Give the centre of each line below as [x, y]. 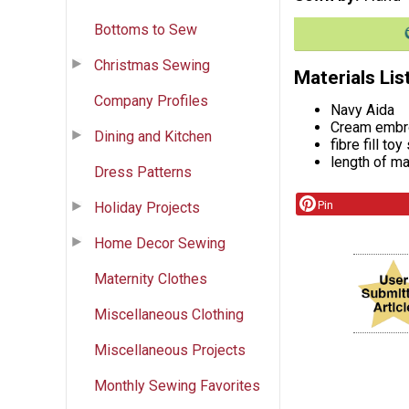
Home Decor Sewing [160, 243]
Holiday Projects [147, 207]
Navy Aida [362, 110]
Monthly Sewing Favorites [177, 385]
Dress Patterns [143, 172]
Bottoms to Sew [146, 29]
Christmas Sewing [152, 65]
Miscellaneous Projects [170, 350]
